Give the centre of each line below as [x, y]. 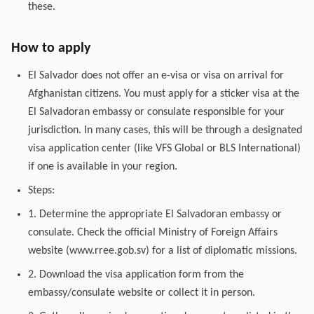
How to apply [51, 48]
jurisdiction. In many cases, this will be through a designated [165, 130]
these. [42, 7]
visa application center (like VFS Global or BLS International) [164, 149]
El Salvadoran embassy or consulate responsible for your [156, 112]
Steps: [41, 191]
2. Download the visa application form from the [136, 275]
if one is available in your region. [103, 167]
